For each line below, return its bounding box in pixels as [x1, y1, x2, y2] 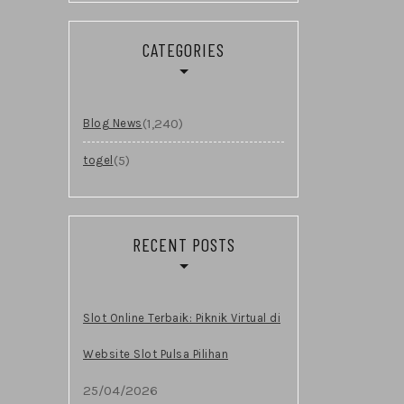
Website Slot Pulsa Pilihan [83, 346, 228, 361]
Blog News [83, 115, 142, 130]
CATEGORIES [142, 38, 225, 60]
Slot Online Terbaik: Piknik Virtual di [83, 310, 280, 325]
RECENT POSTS [132, 233, 235, 255]
